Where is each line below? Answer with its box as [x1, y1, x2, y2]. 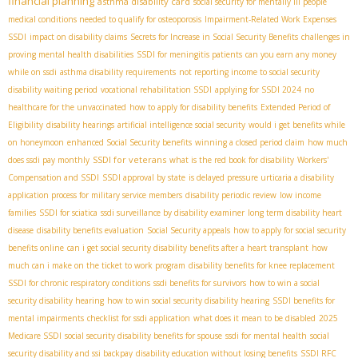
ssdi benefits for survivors [153, 276, 246, 288]
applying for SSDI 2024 [215, 83, 301, 95]
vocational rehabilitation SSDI [101, 83, 212, 95]
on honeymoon [8, 136, 64, 148]
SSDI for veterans [93, 153, 166, 165]
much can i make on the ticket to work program [8, 259, 185, 271]
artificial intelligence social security [117, 118, 245, 130]
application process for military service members [8, 189, 182, 201]
